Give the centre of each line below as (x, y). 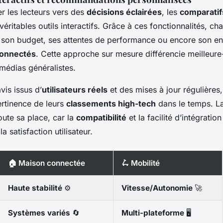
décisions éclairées (124, 12)
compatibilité (101, 117)
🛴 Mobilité (141, 163)
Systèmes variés (39, 213)
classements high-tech (111, 103)
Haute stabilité (35, 188)
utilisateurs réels (75, 89)
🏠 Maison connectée (47, 163)
